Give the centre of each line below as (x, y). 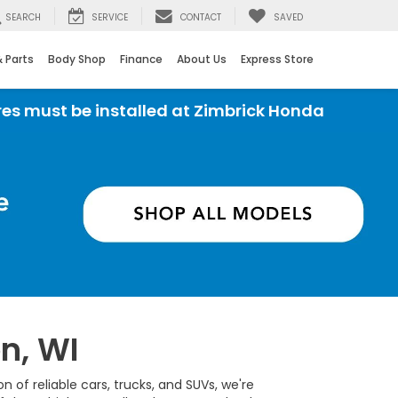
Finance (141, 60)
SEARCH (23, 18)
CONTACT (201, 18)
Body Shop (77, 60)
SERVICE (110, 18)
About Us (202, 60)
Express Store (277, 60)
